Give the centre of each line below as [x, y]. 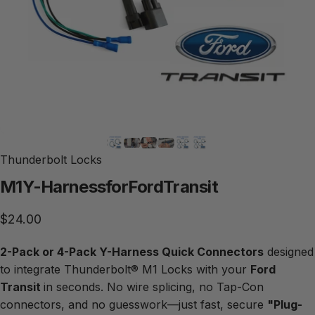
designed [289, 251]
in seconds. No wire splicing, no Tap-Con [154, 287]
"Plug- [285, 304]
